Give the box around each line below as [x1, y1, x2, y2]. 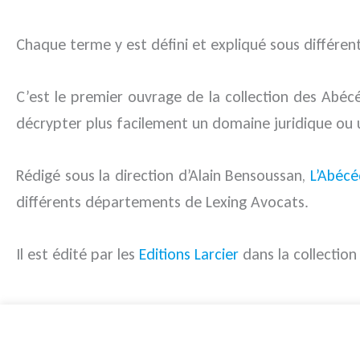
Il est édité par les [16, 244, 139, 264]
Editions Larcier [139, 244, 239, 264]
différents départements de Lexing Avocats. [16, 192, 309, 212]
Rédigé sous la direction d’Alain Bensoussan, [16, 166, 310, 186]
